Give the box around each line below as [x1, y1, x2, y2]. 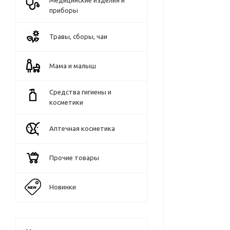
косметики [49, 99, 83, 106]
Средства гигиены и [49, 88, 111, 95]
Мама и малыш [49, 62, 96, 69]
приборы [49, 7, 78, 14]
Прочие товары [49, 154, 99, 161]
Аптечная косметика [49, 125, 115, 132]
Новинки [49, 183, 76, 190]
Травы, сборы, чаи [49, 33, 107, 40]
